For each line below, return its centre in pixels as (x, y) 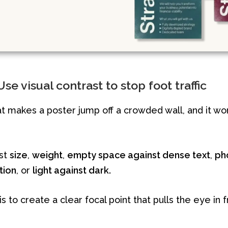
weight (48, 155)
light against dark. (72, 170)
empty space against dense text (139, 155)
